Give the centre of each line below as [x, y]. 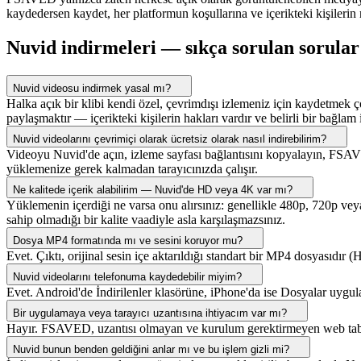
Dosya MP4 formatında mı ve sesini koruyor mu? [128, 241]
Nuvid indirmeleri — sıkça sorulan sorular [183, 48]
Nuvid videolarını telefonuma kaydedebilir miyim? [127, 277]
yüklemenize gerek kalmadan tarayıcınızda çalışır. [132, 169]
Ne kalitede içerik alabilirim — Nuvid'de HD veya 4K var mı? [153, 190]
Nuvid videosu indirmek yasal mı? [92, 89]
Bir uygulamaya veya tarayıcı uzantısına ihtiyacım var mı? [150, 313]
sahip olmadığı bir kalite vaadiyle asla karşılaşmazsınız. [146, 220]
